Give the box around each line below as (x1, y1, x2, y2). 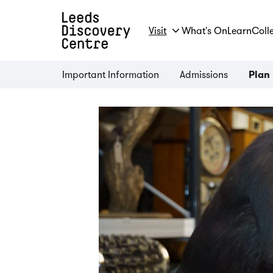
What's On (182, 24, 228, 37)
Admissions (180, 68, 228, 80)
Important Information (62, 68, 159, 80)
